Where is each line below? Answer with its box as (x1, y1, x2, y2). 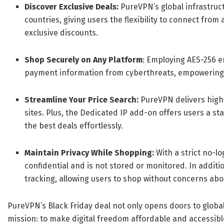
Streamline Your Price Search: (24, 95, 139, 105)
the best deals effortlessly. (24, 121, 123, 131)
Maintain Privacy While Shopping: (24, 148, 154, 158)
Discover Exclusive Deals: (24, 2, 119, 12)
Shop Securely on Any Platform (24, 55, 143, 65)
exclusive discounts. (24, 28, 98, 38)
